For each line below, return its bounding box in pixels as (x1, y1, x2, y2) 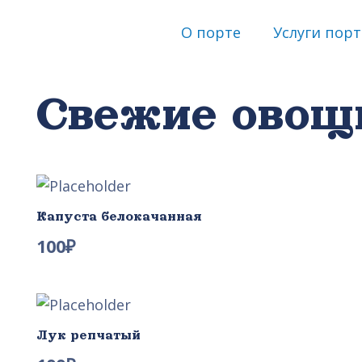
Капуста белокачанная (36, 208, 202, 224)
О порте (180, 23, 241, 42)
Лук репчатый (36, 328, 141, 343)
